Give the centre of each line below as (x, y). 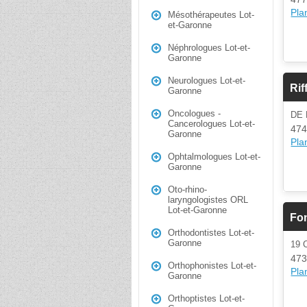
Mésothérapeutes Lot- (211, 15)
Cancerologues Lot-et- (211, 124)
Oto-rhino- (187, 189)
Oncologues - (194, 113)
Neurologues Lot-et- (207, 81)
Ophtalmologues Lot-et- (214, 157)
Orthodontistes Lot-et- (211, 233)
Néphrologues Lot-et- (209, 48)
